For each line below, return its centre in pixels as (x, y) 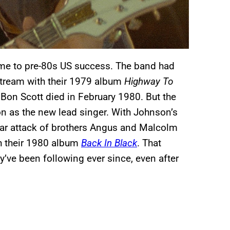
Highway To (149, 81)
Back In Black (109, 143)
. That (149, 143)
